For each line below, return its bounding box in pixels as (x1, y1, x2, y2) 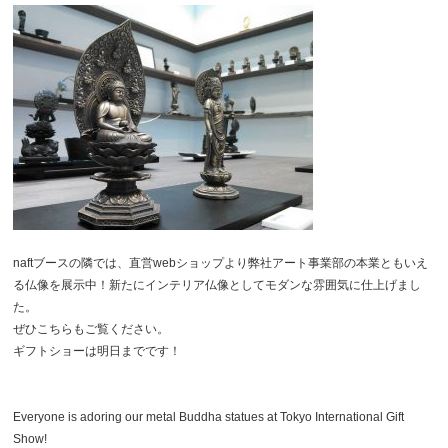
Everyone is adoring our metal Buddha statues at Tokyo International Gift (13, 409, 405, 424)
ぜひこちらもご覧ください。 (13, 321, 170, 336)
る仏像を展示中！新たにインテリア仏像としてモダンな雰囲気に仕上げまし (13, 277, 422, 292)
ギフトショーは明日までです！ (13, 343, 182, 358)
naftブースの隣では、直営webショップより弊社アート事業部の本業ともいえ (13, 255, 429, 270)
